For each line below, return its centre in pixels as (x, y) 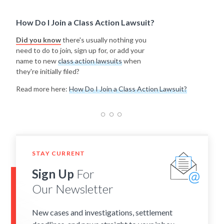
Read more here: (42, 89)
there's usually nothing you (104, 40)
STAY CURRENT (59, 153)
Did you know (38, 40)
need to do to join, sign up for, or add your (80, 50)
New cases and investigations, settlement (102, 212)
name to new (37, 61)
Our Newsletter (73, 188)
